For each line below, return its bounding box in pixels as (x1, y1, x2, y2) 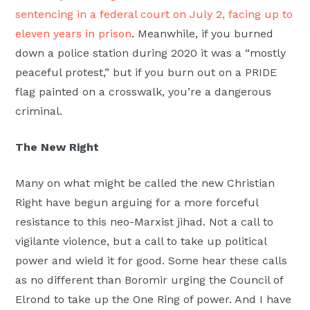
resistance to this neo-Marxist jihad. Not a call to (15, 215, 274, 228)
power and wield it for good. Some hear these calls (15, 253, 288, 267)
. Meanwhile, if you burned (131, 26, 274, 40)
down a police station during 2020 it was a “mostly (15, 46, 286, 60)
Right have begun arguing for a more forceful (15, 195, 259, 209)
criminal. (15, 104, 63, 118)
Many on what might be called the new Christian (15, 176, 275, 190)
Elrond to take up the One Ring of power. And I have (15, 292, 292, 306)
